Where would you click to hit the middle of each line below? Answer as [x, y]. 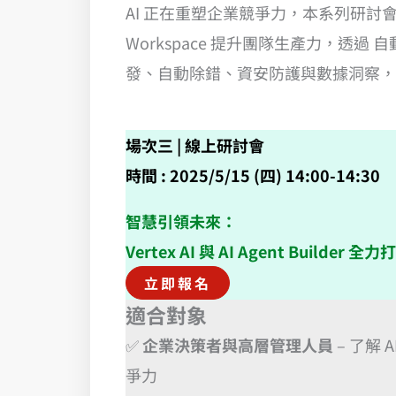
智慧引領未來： [181, 221]
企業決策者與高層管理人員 [238, 345]
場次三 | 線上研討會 [195, 145]
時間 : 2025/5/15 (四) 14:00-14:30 [253, 175]
